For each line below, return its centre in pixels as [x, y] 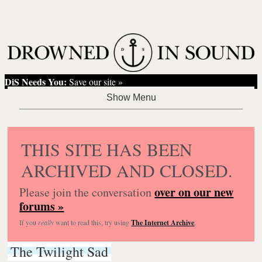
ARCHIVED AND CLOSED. [127, 170]
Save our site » [95, 81]
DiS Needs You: [36, 81]
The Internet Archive [163, 222]
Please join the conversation [87, 192]
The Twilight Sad [60, 251]
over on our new [194, 192]
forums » [42, 206]
